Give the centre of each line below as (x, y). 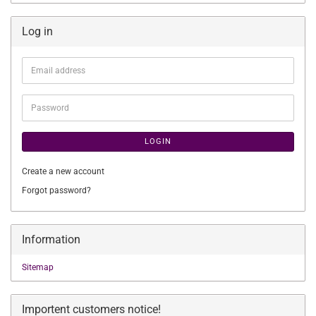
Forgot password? (56, 190)
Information (51, 239)
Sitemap (38, 267)
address (45, 81)
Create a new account (63, 171)
